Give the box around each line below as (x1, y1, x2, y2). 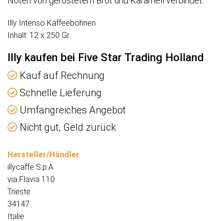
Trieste (7, 187, 31, 197)
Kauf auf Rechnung (17, 70, 105, 82)
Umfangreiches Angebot (17, 104, 126, 116)
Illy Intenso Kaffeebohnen (7, 18, 96, 28)
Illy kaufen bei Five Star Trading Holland (7, 51, 204, 64)
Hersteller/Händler (7, 150, 79, 160)
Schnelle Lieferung (17, 87, 102, 99)
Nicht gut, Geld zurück (17, 121, 116, 134)
